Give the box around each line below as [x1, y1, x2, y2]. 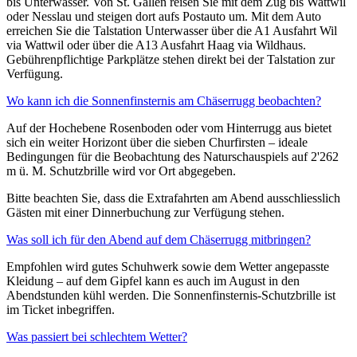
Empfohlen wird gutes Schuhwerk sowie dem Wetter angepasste [6, 259, 329, 273]
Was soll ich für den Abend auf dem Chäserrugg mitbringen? [6, 232, 311, 246]
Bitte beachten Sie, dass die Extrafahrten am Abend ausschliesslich [6, 190, 340, 205]
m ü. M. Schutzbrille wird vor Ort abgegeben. [6, 163, 236, 178]
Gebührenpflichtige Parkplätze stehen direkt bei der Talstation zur [6, 52, 335, 66]
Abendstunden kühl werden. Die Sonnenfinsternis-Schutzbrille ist [6, 288, 335, 302]
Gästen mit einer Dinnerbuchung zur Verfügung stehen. [6, 205, 284, 219]
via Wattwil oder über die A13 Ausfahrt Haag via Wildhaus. [6, 37, 306, 52]
